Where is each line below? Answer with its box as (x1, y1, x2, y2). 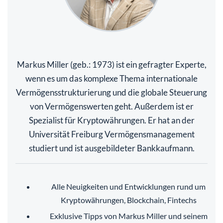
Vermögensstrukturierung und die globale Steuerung (16, 87, 207, 98)
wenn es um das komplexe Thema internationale (25, 73, 198, 84)
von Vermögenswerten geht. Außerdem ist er (29, 101, 194, 111)
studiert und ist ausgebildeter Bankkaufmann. (28, 142, 195, 153)
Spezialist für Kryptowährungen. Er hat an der (28, 114, 195, 125)
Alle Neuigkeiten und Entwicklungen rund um (51, 181, 206, 191)
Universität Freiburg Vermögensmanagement (28, 128, 195, 139)
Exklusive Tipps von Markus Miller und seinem (49, 211, 208, 221)
